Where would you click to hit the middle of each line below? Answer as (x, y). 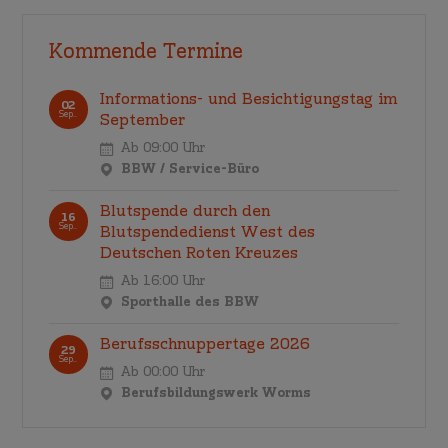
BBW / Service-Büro (189, 169)
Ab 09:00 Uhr (162, 148)
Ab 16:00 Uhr (162, 281)
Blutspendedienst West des (208, 233)
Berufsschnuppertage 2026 (205, 345)
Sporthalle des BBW (189, 302)
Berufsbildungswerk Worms (215, 393)
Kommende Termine (145, 53)
